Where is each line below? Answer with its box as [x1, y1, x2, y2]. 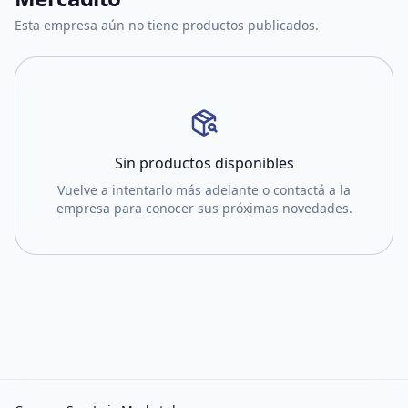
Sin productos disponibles [114, 153, 294, 173]
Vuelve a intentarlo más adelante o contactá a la [57, 181, 351, 199]
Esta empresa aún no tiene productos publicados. [15, 16, 319, 34]
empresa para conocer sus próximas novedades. [56, 199, 352, 217]
